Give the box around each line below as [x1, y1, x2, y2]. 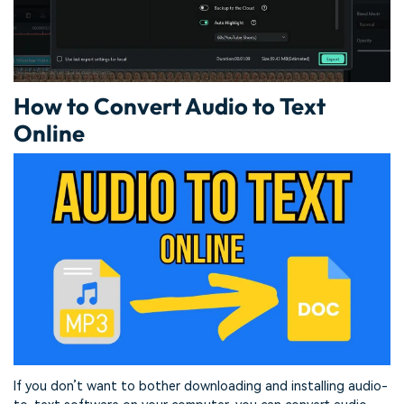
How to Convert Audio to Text [14, 91, 326, 122]
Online [14, 118, 85, 149]
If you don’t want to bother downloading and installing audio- [14, 378, 388, 394]
